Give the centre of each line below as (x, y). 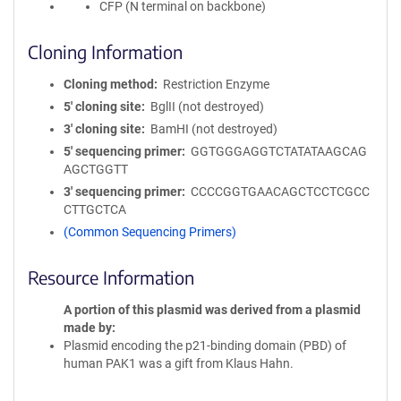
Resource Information (111, 277)
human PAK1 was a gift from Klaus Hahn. (179, 363)
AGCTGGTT (96, 169)
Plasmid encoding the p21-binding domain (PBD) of (205, 346)
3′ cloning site (102, 129)
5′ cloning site (102, 107)
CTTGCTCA (95, 209)
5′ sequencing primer (123, 151)
